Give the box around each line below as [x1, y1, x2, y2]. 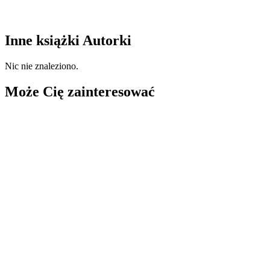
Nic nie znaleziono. [5, 61, 78, 72]
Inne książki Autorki [5, 33, 131, 49]
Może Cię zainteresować [5, 83, 155, 99]
